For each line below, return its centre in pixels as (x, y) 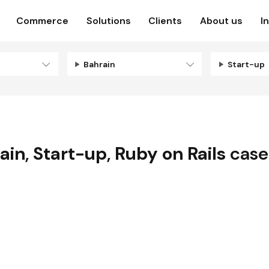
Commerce (43, 21)
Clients (165, 21)
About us (221, 21)
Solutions (108, 21)
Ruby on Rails (170, 154)
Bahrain (101, 64)
